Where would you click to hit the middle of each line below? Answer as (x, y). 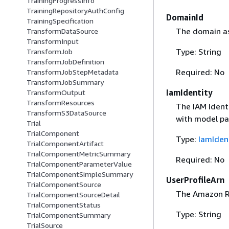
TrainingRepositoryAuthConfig (75, 11)
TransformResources (61, 103)
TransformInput (53, 41)
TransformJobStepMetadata (73, 72)
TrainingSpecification (60, 21)
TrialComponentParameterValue (79, 164)
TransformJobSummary (65, 82)
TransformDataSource (62, 31)
